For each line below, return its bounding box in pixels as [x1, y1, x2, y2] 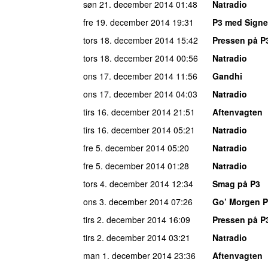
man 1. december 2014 [83, 249, 172, 261]
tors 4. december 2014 [83, 177, 169, 190]
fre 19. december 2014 [83, 16, 170, 28]
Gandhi [212, 69, 242, 82]
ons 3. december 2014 [83, 195, 169, 208]
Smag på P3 [212, 177, 260, 190]
